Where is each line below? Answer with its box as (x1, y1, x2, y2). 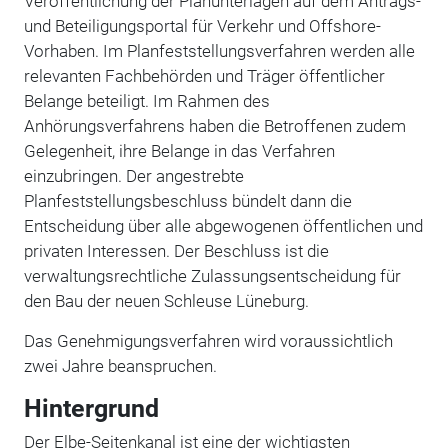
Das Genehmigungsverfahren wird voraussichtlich (23, 330, 393, 351)
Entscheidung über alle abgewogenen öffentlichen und (23, 215, 423, 236)
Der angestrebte (125, 165, 244, 186)
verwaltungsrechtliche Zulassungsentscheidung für (23, 265, 401, 286)
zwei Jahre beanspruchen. (23, 355, 217, 376)
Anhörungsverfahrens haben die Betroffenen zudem (23, 115, 406, 136)
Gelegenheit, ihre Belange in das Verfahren (23, 140, 335, 161)
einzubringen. (23, 165, 126, 186)
